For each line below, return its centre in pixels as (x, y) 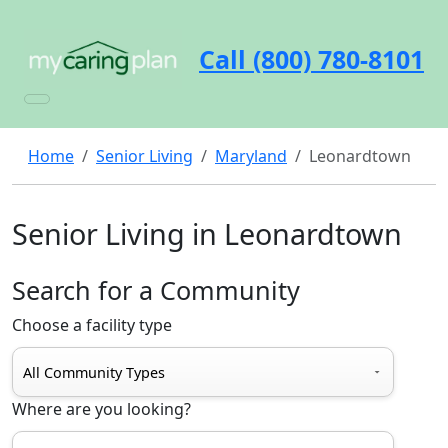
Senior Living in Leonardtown (207, 233)
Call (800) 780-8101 (311, 58)
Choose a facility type (92, 325)
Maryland (251, 156)
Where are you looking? (101, 409)
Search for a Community (156, 290)
